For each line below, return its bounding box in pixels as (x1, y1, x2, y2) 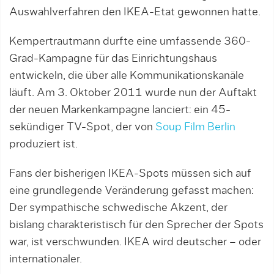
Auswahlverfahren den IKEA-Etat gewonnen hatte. (9, 6, 261, 18)
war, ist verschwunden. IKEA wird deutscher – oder (9, 236, 261, 248)
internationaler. (9, 253, 82, 265)
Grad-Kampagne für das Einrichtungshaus (9, 53, 217, 64)
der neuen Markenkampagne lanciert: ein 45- (9, 104, 231, 116)
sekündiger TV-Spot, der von (9, 121, 155, 133)
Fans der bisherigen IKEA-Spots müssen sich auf (9, 168, 251, 179)
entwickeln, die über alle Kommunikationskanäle (9, 70, 244, 81)
